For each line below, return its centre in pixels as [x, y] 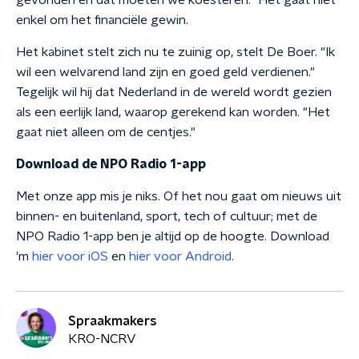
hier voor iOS [70, 256]
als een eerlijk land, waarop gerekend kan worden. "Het [173, 112]
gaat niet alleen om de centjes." [106, 132]
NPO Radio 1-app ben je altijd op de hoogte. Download [173, 236]
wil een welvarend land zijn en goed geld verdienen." [165, 72]
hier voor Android [180, 256]
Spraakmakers [113, 321]
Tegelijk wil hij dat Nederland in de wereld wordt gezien [174, 92]
